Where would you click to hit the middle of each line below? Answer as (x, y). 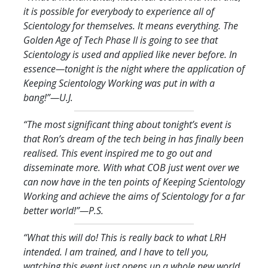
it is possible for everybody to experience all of (119, 11)
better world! (50, 210)
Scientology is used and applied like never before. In (130, 54)
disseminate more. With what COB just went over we (131, 167)
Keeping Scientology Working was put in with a (119, 83)
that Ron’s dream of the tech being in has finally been (133, 138)
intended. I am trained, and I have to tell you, (116, 252)
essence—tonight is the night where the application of (134, 68)
